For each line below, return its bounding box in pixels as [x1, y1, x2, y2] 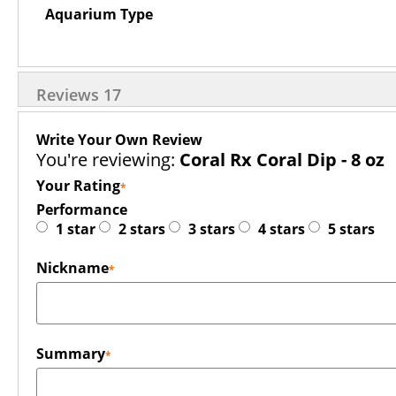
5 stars [328, 219, 375, 239]
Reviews [36, 84, 103, 105]
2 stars [118, 219, 165, 239]
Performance [36, 200, 127, 219]
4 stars [258, 219, 305, 239]
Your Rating [36, 176, 120, 195]
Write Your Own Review [36, 130, 202, 149]
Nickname [36, 258, 109, 278]
